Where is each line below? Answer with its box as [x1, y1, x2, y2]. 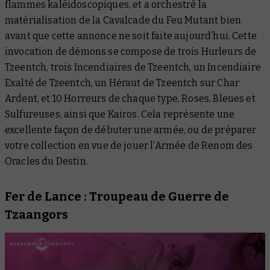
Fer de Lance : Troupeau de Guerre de [5, 189, 229, 204]
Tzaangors [5, 207, 68, 222]
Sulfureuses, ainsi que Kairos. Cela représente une [5, 108, 235, 120]
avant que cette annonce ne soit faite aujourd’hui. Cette [5, 30, 257, 42]
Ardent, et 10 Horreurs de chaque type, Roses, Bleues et [5, 92, 256, 104]
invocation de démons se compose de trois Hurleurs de [5, 45, 257, 57]
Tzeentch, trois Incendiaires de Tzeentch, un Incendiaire [5, 61, 261, 73]
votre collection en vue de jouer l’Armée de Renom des [5, 139, 253, 151]
